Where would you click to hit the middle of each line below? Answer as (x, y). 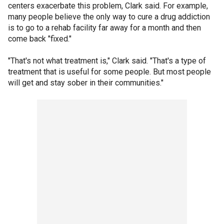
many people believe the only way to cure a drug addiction (109, 16)
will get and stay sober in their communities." (86, 82)
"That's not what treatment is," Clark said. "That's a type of (107, 60)
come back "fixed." (40, 38)
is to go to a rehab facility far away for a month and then (104, 27)
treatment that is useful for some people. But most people (109, 71)
